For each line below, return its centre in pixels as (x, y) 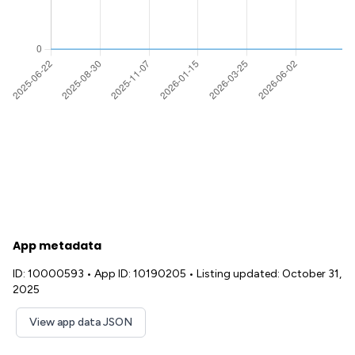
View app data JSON (81, 322)
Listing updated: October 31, (269, 274)
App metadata (57, 246)
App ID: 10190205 (140, 274)
